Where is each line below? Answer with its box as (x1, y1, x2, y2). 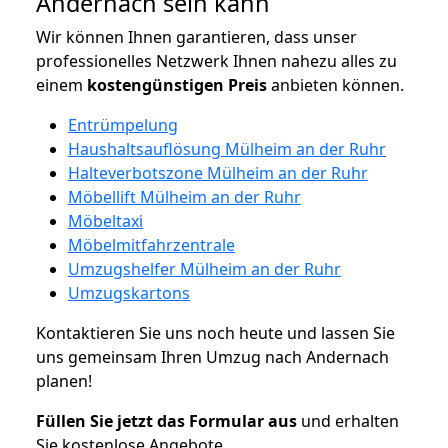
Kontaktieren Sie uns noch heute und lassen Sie (36, 321, 395, 344)
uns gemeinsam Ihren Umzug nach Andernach (36, 345, 389, 368)
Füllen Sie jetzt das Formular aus (36, 409, 297, 432)
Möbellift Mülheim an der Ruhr (68, 185, 301, 208)
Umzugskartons (68, 281, 190, 304)
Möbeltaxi (68, 209, 143, 232)
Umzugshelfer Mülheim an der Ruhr (68, 257, 341, 280)
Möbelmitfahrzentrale (68, 233, 235, 256)
